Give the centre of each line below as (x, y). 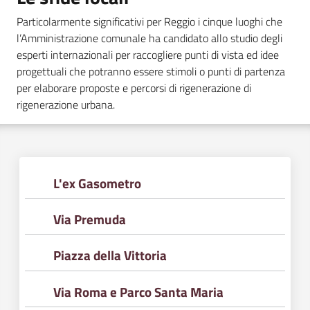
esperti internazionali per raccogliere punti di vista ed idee (148, 55)
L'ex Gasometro (98, 183)
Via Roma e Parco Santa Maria (139, 291)
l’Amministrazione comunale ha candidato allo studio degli (149, 38)
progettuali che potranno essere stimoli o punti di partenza (151, 71)
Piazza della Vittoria (110, 255)
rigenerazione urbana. (66, 104)
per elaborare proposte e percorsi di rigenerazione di (134, 88)
